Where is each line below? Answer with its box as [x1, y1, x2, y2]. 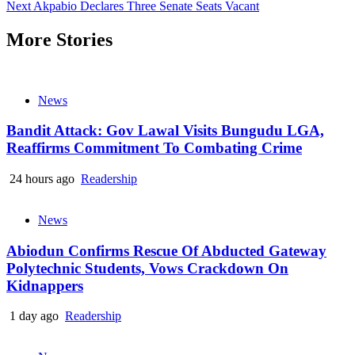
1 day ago [6, 309, 62, 323]
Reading [6, 5, 73, 26]
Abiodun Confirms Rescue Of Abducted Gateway [6, 242, 326, 259]
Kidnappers [6, 277, 83, 294]
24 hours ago [6, 172, 78, 186]
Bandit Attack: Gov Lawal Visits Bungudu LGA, [6, 122, 324, 139]
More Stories [6, 29, 113, 50]
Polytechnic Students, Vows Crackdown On [6, 259, 288, 277]
